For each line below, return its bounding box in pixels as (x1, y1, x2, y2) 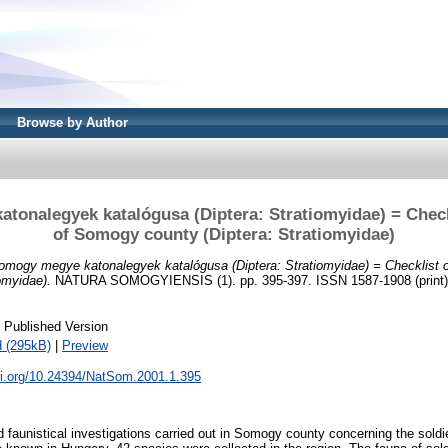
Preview (62, 338, 108, 354)
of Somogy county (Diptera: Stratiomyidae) (53, 224, 395, 244)
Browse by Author (17, 115, 128, 130)
